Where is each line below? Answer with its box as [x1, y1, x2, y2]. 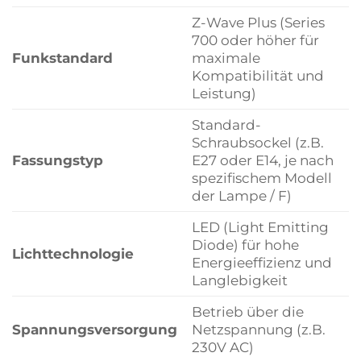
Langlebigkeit [191, 271, 288, 288]
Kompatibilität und [191, 66, 324, 84]
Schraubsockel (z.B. [191, 133, 324, 151]
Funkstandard [12, 48, 113, 66]
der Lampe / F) [191, 186, 292, 204]
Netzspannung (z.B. [191, 320, 326, 338]
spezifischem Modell [191, 168, 332, 186]
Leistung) [191, 84, 256, 102]
